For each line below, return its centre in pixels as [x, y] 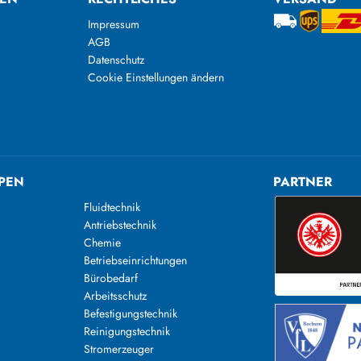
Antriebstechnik [120, 225]
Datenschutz [116, 60]
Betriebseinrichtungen [136, 260]
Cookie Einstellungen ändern [156, 77]
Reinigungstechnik [127, 331]
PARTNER [303, 182]
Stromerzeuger [119, 349]
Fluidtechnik [112, 207]
